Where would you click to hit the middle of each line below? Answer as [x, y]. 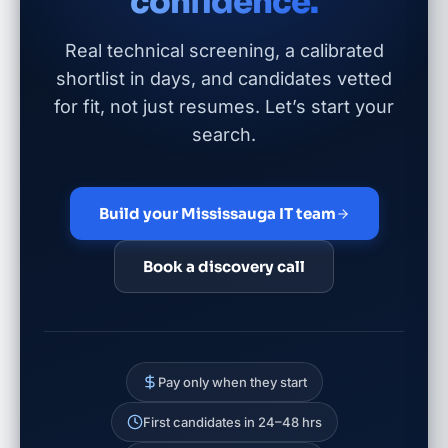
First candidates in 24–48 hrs [232, 422]
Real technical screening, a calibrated [224, 50]
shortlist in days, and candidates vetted [224, 78]
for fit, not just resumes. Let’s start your [224, 106]
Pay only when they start [232, 382]
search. [224, 134]
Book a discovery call [224, 266]
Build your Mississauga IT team [217, 213]
